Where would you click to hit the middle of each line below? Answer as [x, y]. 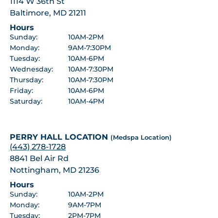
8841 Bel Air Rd [39, 158]
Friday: [21, 90]
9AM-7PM [85, 205]
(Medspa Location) [141, 137]
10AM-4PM [86, 101]
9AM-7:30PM [90, 47]
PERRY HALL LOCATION [60, 137]
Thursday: [27, 80]
